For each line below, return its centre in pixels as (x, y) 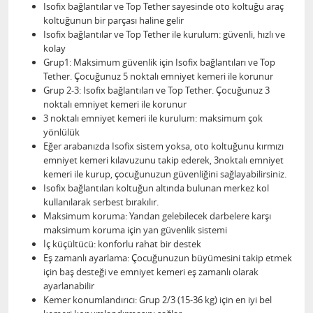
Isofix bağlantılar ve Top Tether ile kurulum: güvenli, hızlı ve (164, 34)
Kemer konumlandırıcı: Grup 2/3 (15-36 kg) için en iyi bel (158, 300)
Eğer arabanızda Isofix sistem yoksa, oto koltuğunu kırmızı (163, 146)
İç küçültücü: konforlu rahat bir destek (122, 244)
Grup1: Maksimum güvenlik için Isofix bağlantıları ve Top (159, 62)
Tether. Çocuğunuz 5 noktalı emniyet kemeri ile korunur (158, 76)
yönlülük (61, 132)
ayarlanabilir (69, 286)
